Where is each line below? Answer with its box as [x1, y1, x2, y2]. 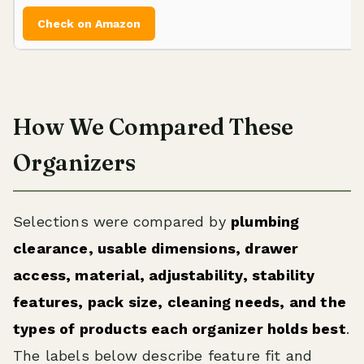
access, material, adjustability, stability [13, 266, 315, 284]
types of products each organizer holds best [13, 319, 346, 337]
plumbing [231, 212, 300, 230]
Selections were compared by [13, 212, 232, 230]
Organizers [13, 148, 136, 176]
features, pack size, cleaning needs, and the [13, 292, 346, 310]
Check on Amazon [37, 16, 141, 30]
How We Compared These [13, 112, 293, 141]
